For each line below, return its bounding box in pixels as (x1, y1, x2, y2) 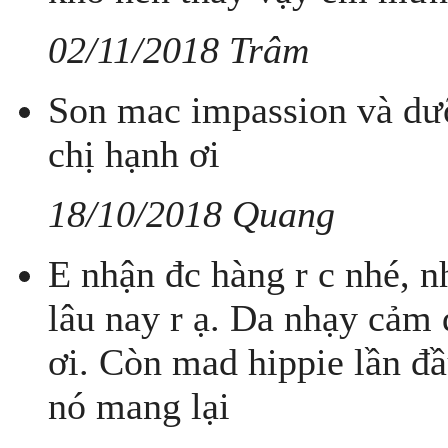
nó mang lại (48, 385, 230, 428)
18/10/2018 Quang (48, 193, 335, 236)
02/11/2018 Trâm (48, 29, 309, 72)
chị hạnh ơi (48, 133, 220, 176)
